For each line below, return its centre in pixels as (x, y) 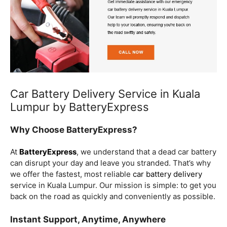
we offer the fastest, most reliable (71, 174)
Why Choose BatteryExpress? (74, 129)
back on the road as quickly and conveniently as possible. (113, 196)
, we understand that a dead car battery (146, 152)
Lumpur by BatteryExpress (80, 107)
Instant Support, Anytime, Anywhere (88, 220)
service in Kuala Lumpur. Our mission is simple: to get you (113, 185)
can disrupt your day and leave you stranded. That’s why (110, 163)
